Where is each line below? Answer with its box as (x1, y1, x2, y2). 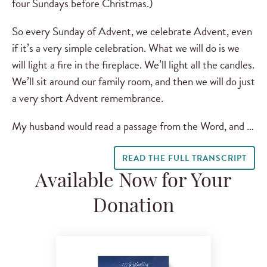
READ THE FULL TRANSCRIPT (122, 152, 247, 165)
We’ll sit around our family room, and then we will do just (12, 72, 255, 90)
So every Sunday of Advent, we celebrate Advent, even (12, 22, 252, 40)
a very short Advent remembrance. (12, 89, 163, 107)
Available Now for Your (35, 173, 232, 193)
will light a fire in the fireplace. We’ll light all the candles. (12, 55, 254, 73)
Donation (93, 198, 174, 218)
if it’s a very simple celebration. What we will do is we (12, 39, 240, 57)
